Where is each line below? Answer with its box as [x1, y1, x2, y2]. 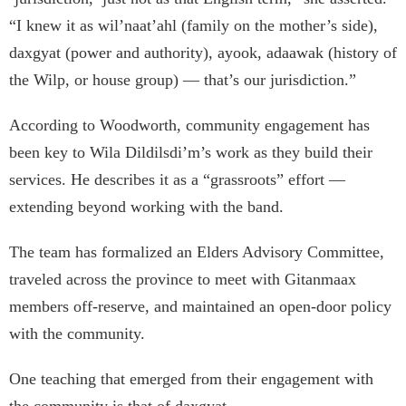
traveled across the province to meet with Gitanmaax [9, 270, 356, 289]
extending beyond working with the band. [9, 198, 288, 217]
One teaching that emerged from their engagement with [9, 370, 373, 389]
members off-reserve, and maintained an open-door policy [9, 297, 391, 316]
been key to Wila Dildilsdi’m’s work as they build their [9, 143, 372, 162]
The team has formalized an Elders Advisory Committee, [9, 243, 384, 262]
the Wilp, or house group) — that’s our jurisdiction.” [9, 71, 356, 90]
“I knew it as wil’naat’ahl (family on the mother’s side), [9, 16, 378, 35]
